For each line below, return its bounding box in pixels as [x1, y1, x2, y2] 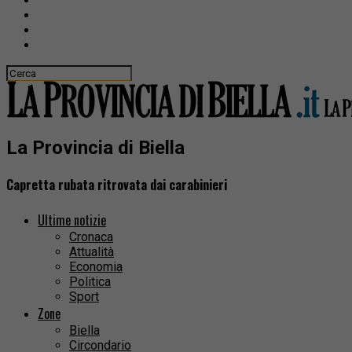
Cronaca [69, 229, 113, 245]
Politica [69, 274, 111, 290]
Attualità [69, 244, 114, 260]
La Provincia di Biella [6, 136, 185, 159]
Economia [69, 259, 123, 275]
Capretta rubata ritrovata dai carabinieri [6, 175, 227, 195]
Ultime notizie [38, 211, 106, 230]
